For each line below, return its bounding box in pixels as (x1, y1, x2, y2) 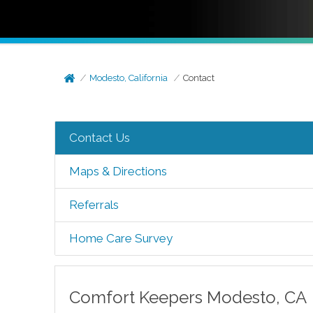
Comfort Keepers (68, 287, 207, 307)
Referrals (68, 198, 119, 212)
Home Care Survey (68, 231, 173, 245)
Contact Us (68, 131, 130, 145)
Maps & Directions (68, 164, 167, 178)
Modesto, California (89, 73, 168, 83)
